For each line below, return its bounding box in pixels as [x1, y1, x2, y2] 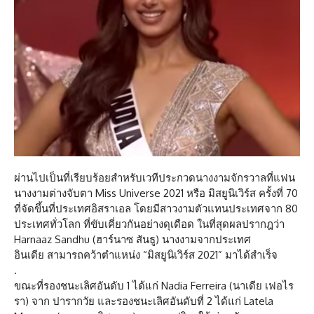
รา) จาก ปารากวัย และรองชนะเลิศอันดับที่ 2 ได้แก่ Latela [14, 294, 273, 308]
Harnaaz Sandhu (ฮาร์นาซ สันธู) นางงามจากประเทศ [14, 232, 251, 246]
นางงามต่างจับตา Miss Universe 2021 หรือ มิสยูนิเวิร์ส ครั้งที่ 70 [14, 186, 298, 200]
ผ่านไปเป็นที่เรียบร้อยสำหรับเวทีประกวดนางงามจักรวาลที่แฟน [14, 170, 295, 184]
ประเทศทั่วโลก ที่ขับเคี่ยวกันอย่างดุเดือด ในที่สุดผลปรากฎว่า [14, 217, 285, 231]
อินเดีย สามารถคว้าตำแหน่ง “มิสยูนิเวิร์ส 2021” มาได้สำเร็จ [14, 247, 280, 261]
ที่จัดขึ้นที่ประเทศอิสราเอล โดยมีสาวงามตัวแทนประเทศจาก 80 [14, 201, 298, 215]
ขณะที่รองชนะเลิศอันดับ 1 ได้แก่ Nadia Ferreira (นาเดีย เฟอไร [14, 278, 294, 292]
